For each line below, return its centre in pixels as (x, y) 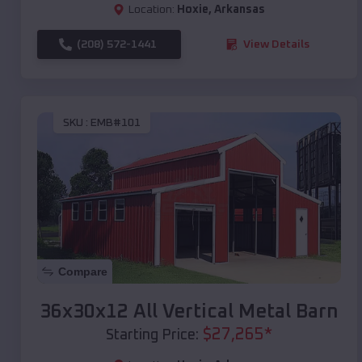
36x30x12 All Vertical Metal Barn (189, 311)
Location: (152, 9)
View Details (276, 44)
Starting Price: (152, 335)
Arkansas (240, 9)
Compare (83, 271)
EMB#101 (116, 123)
